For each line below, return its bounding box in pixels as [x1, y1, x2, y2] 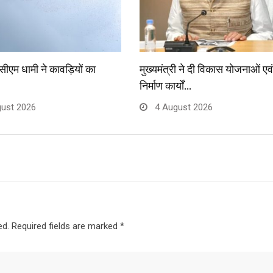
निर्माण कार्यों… [140, 79, 191, 93]
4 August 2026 [152, 102, 213, 113]
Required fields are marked [11, 221, 120, 232]
